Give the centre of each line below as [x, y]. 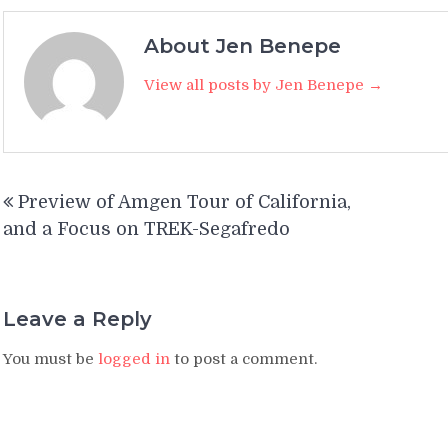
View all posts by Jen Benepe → [263, 84]
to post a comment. [243, 359]
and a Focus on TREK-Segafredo [146, 228]
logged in [134, 359]
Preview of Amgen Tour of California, [184, 201]
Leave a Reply [77, 319]
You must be [50, 359]
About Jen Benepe [242, 45]
